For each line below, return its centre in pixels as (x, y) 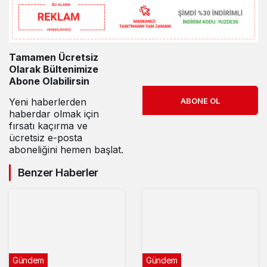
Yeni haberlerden (48, 102)
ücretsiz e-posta (46, 138)
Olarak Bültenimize (54, 69)
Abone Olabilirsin (49, 81)
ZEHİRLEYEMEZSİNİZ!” (70, 9)
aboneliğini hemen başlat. (66, 150)
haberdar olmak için (54, 114)
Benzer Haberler (58, 173)
